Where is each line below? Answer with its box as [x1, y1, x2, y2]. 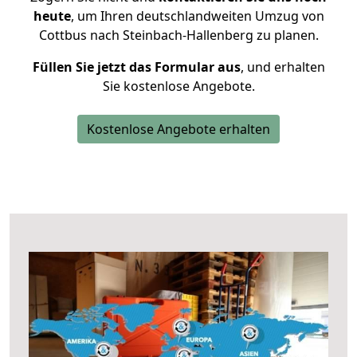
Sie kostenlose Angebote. [102, 77, 255, 95]
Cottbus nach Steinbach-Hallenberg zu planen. [38, 26, 319, 44]
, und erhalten [240, 58, 325, 76]
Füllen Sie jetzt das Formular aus [32, 58, 241, 76]
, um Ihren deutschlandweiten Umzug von [70, 7, 324, 25]
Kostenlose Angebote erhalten [87, 120, 270, 138]
